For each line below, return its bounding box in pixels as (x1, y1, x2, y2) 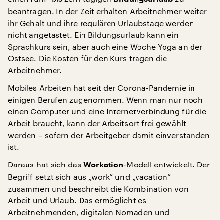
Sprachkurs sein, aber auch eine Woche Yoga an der (8, 41, 202, 51)
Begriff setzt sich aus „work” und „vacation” (8, 171, 171, 181)
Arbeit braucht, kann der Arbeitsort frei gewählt (8, 118, 186, 128)
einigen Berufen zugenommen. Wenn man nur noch (8, 94, 203, 104)
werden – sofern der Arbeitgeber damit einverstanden (8, 130, 210, 139)
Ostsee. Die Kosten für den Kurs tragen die (8, 53, 167, 63)
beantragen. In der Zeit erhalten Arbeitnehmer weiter (8, 6, 207, 16)
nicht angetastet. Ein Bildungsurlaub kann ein (8, 29, 179, 39)
